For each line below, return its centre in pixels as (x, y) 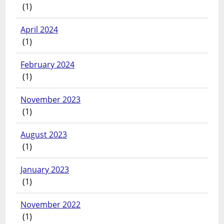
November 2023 (51, 99)
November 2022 (51, 204)
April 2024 (39, 29)
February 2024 (48, 64)
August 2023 (44, 134)
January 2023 (45, 169)
